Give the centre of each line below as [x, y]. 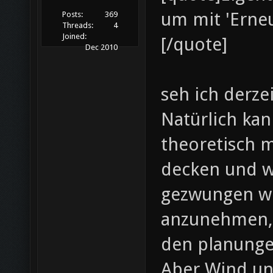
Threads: [78, 26]
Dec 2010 [101, 48]
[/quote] [194, 44]
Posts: [73, 15]
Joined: [75, 37]
